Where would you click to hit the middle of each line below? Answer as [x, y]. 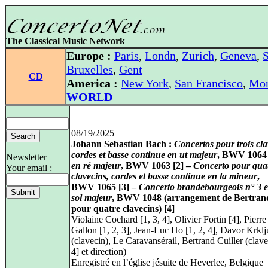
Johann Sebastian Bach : [123, 144]
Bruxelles [90, 69]
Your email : [29, 168]
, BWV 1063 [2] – [157, 165]
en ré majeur [96, 165]
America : [92, 83]
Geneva [238, 56]
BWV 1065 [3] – [105, 187]
